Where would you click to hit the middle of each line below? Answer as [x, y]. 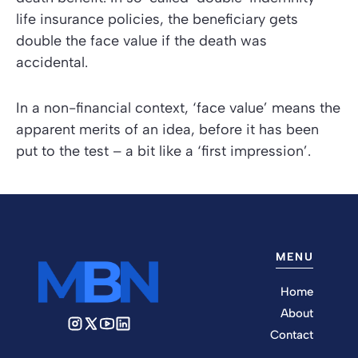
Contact [292, 335]
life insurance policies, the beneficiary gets [157, 20]
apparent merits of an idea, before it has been [167, 130]
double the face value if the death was [141, 41]
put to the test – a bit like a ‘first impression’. [163, 151]
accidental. [52, 63]
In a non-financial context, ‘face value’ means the [178, 108]
